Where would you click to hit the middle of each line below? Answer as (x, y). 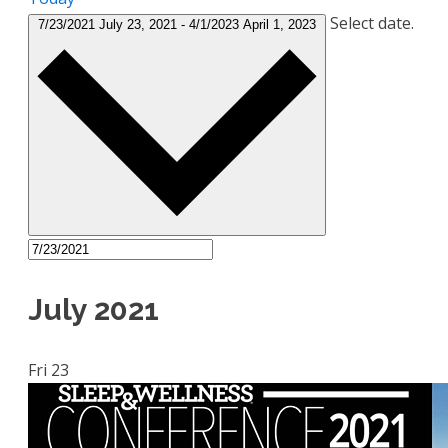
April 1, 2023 (279, 25)
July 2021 (93, 309)
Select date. (372, 23)
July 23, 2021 (140, 25)
